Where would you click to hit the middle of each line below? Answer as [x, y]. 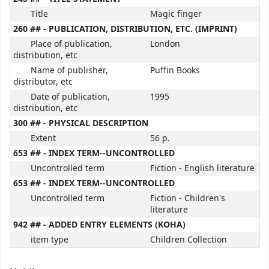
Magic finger [176, 14]
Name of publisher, [69, 71]
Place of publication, [71, 44]
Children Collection [189, 240]
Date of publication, [70, 97]
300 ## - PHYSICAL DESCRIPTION [81, 124]
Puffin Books [175, 71]
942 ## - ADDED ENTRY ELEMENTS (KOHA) [99, 225]
